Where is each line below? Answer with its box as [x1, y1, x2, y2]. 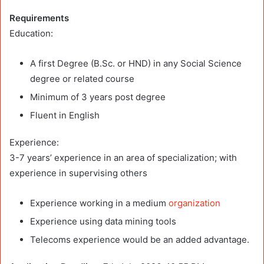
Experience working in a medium [30, 197, 169, 209]
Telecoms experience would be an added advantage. [30, 233, 249, 245]
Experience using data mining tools [30, 215, 176, 227]
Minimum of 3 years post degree [30, 91, 166, 103]
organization [169, 197, 220, 209]
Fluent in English [30, 109, 100, 121]
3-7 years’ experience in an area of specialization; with [9, 151, 237, 163]
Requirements [9, 12, 69, 24]
